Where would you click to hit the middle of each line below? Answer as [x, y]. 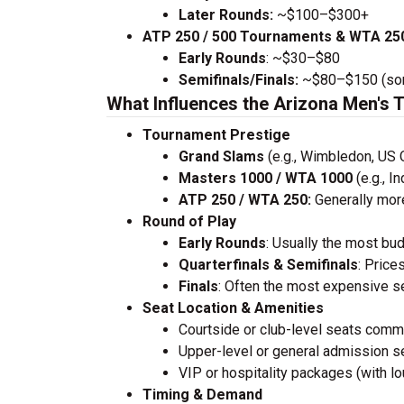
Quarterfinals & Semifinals [268, 265]
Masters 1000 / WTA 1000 [266, 178]
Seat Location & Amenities [233, 308]
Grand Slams [221, 156]
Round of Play [189, 221]
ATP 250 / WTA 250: [245, 200]
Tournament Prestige [216, 135]
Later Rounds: [226, 15]
